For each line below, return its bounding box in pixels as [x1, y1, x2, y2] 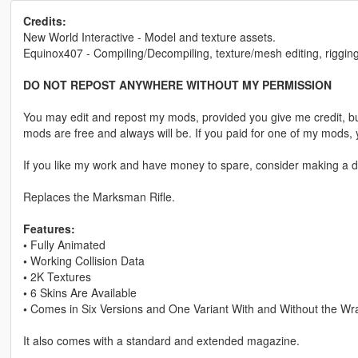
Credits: [22, 13, 66, 30]
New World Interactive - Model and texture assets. [22, 29, 276, 46]
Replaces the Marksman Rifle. [22, 189, 175, 205]
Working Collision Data [26, 253, 145, 269]
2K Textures [26, 268, 91, 285]
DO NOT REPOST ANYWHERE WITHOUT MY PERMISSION [22, 77, 332, 93]
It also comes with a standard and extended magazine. [22, 332, 300, 349]
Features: [22, 221, 75, 237]
